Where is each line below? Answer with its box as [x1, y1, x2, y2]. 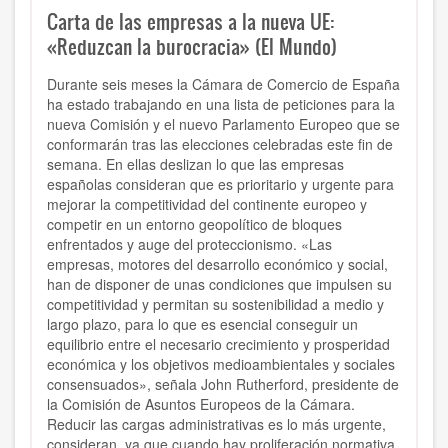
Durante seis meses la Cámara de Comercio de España [47, 74, 400, 95]
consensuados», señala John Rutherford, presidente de [47, 374, 399, 395]
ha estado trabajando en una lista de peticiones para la [47, 94, 395, 115]
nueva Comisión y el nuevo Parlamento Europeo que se [47, 114, 400, 135]
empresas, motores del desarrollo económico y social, [47, 254, 388, 275]
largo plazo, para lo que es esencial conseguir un [47, 314, 358, 335]
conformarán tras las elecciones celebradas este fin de [47, 134, 393, 155]
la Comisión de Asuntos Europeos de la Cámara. [47, 394, 355, 415]
